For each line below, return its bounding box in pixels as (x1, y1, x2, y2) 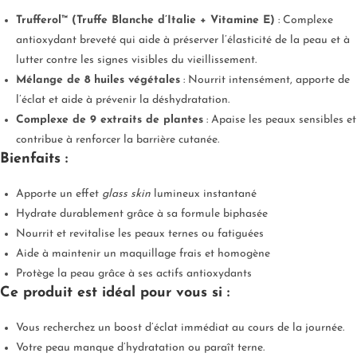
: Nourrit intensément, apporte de (180, 74, 350, 87)
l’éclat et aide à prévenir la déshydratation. (16, 94, 229, 107)
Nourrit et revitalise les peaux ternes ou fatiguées (16, 228, 264, 241)
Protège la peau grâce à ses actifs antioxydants (16, 268, 252, 280)
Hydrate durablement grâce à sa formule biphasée (16, 208, 268, 221)
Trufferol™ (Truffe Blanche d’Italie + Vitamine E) (16, 14, 275, 27)
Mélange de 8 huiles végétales (16, 74, 180, 87)
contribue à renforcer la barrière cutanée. (16, 134, 219, 147)
